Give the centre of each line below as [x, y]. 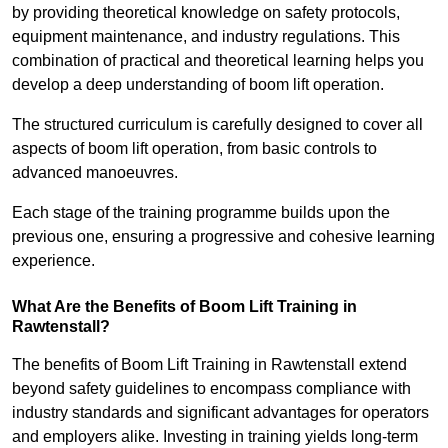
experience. [53, 261]
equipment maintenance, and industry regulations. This [206, 37]
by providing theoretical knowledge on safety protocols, [206, 13]
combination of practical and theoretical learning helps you [218, 61]
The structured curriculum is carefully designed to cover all [217, 125]
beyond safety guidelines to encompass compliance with [211, 389]
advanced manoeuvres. [95, 173]
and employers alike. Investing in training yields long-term [215, 437]
